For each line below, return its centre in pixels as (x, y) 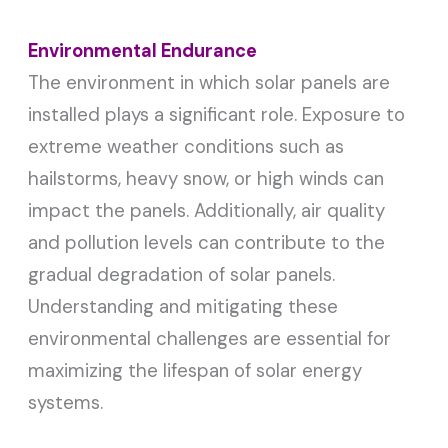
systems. (66, 403)
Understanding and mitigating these (183, 307)
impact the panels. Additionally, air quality (207, 211)
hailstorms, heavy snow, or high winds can (206, 179)
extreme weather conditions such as (186, 147)
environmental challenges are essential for (210, 339)
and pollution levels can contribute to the (207, 243)
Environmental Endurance (143, 51)
